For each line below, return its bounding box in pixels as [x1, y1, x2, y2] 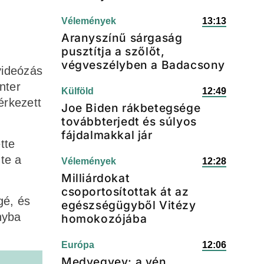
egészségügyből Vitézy [61, 198, 196, 212]
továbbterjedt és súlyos [61, 114, 197, 128]
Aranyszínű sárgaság [61, 31, 183, 45]
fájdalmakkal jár [61, 128, 153, 142]
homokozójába [61, 212, 147, 226]
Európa [61, 240, 94, 250]
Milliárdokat [61, 171, 130, 185]
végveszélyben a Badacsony [61, 58, 226, 72]
